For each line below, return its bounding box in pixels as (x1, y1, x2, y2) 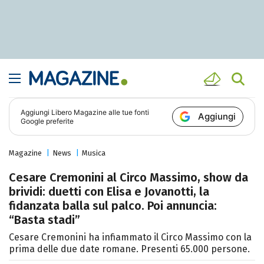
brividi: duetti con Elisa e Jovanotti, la (9, 184, 209, 199)
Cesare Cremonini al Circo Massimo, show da (9, 170, 248, 185)
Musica (82, 148, 105, 158)
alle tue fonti (107, 108, 150, 117)
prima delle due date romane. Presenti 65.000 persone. (9, 243, 250, 255)
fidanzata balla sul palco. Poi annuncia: (9, 199, 217, 213)
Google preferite (21, 117, 74, 126)
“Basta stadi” (9, 213, 80, 227)
